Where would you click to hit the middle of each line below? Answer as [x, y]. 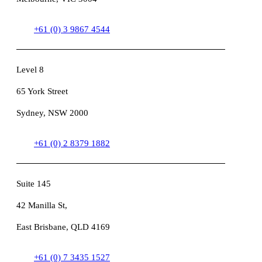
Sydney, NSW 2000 [52, 113]
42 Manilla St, [42, 205]
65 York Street [42, 91]
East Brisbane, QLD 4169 [63, 227]
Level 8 [30, 69]
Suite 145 [34, 183]
